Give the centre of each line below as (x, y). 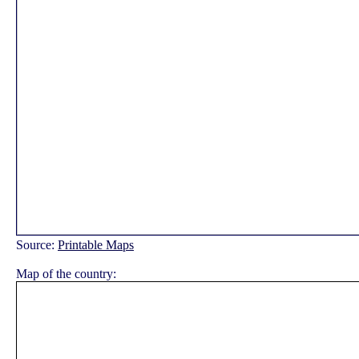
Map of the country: (66, 273)
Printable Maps (96, 244)
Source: (37, 244)
